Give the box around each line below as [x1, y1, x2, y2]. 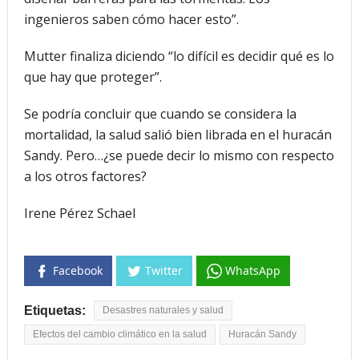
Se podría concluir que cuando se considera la [23, 104, 296, 123]
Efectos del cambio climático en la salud [32, 329, 207, 341]
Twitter [144, 263, 183, 279]
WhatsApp [224, 263, 280, 279]
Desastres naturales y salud [102, 305, 224, 317]
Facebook [52, 263, 103, 279]
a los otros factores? [23, 167, 147, 185]
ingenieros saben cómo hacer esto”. [23, 10, 239, 28]
